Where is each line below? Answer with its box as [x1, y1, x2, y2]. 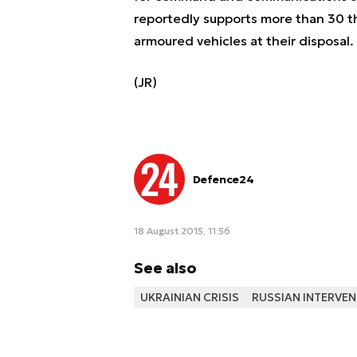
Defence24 [192, 172, 254, 187]
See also [133, 258, 197, 278]
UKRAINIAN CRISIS [139, 290, 239, 305]
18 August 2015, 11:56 [133, 225, 230, 237]
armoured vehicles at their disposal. [133, 33, 354, 49]
